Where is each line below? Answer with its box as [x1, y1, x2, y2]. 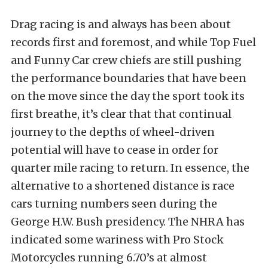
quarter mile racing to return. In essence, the [11, 161, 249, 175]
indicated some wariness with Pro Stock [11, 233, 224, 246]
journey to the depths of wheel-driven [11, 125, 215, 139]
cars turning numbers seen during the [11, 197, 217, 211]
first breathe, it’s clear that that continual [11, 107, 232, 121]
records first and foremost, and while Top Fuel [11, 35, 256, 49]
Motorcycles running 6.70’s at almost [11, 251, 207, 264]
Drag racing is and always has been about [11, 17, 231, 31]
